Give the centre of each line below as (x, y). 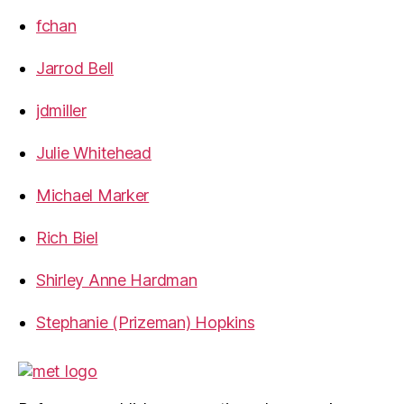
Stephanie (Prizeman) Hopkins (146, 322)
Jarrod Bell (75, 68)
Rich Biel (67, 237)
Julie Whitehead (94, 152)
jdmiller (61, 110)
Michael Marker (93, 195)
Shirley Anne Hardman (117, 280)
